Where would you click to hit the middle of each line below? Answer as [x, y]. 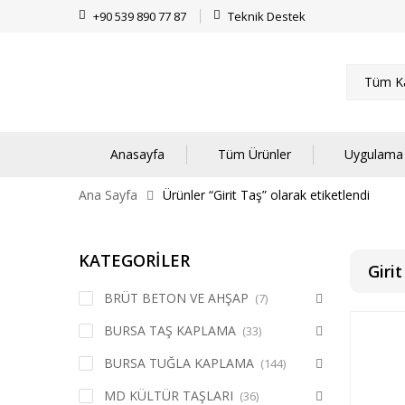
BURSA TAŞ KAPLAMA [170, 330]
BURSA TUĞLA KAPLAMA [179, 363]
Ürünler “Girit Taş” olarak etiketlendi [266, 195]
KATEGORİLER [134, 260]
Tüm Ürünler [254, 154]
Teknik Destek [267, 16]
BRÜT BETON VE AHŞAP [176, 298]
